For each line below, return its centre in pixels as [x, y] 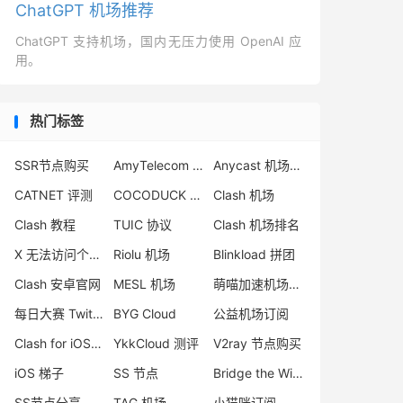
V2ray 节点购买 [257, 343]
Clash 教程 [45, 224]
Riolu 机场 [142, 254]
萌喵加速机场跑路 [294, 284]
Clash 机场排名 [256, 224]
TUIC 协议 [143, 224]
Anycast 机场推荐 [295, 165]
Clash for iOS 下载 [96, 343]
